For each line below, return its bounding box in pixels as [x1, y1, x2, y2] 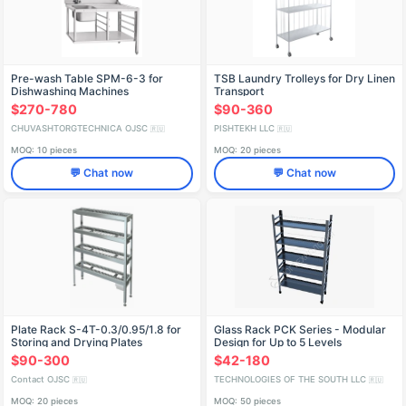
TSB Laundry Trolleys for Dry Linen [213, 71, 395, 85]
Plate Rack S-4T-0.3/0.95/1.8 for [11, 322, 181, 336]
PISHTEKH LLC [213, 122, 277, 133]
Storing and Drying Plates [11, 334, 142, 349]
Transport [213, 83, 264, 98]
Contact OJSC [11, 374, 72, 385]
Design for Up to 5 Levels [213, 334, 342, 349]
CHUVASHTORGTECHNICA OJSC [11, 122, 150, 133]
